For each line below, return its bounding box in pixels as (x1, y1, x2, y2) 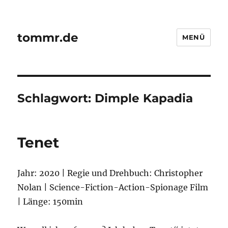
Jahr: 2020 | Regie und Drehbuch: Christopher (17, 168, 203, 178)
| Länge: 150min (17, 196, 83, 207)
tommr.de (17, 30, 79, 45)
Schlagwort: (17, 91, 95, 105)
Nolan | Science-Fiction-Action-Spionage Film (17, 182, 209, 192)
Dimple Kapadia (95, 91, 193, 105)
